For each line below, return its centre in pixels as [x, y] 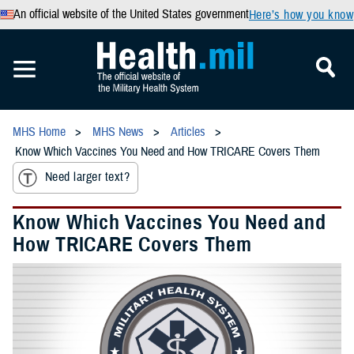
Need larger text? [88, 177]
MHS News [118, 132]
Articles [188, 132]
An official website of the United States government [131, 14]
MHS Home [39, 132]
